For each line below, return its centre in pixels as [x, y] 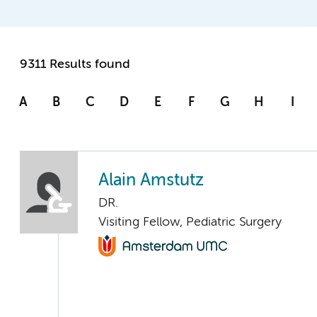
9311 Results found [75, 65]
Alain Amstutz [151, 181]
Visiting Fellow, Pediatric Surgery [190, 223]
